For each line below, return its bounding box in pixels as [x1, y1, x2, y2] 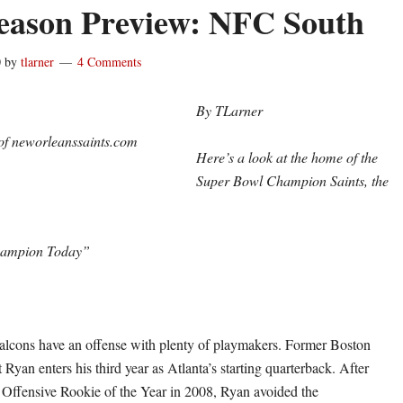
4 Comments [77, 53, 141, 70]
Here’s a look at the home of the [196, 148, 378, 166]
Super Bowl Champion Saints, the [196, 171, 389, 190]
